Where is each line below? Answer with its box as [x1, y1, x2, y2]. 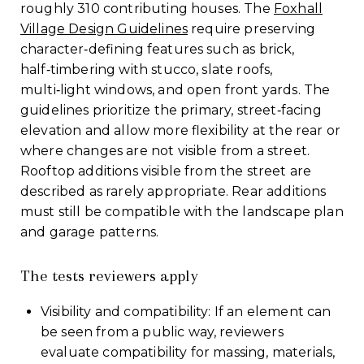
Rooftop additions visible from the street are [20, 162, 312, 179]
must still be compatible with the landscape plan [20, 203, 344, 219]
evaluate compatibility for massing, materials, [40, 344, 336, 360]
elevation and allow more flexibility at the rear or [20, 122, 341, 138]
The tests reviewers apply [20, 266, 198, 285]
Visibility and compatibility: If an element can [40, 303, 331, 319]
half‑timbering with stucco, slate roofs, [20, 61, 273, 77]
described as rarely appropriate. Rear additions [20, 183, 327, 199]
